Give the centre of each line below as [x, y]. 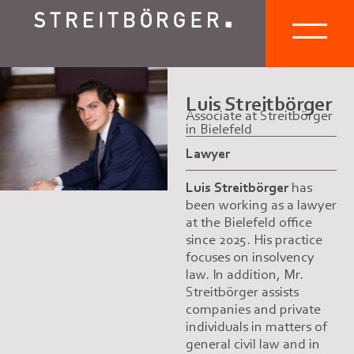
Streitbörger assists [242, 292]
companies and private [253, 309]
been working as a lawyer [261, 205]
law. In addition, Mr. [244, 275]
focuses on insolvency [250, 257]
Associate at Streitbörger [259, 116]
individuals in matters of [256, 327]
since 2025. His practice [254, 240]
